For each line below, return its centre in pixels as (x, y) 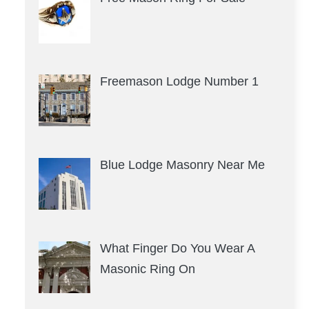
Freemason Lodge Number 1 (179, 82)
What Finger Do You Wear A (177, 248)
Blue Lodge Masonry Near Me (182, 165)
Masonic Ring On (147, 269)
